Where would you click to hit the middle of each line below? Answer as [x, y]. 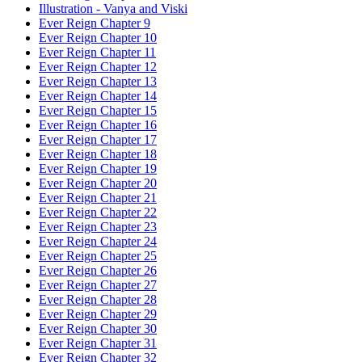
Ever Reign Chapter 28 [98, 299]
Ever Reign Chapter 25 [98, 256]
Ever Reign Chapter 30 [98, 328]
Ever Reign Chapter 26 [98, 270]
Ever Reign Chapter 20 [98, 183]
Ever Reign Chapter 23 [98, 227]
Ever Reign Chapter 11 [97, 52]
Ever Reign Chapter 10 [98, 38]
